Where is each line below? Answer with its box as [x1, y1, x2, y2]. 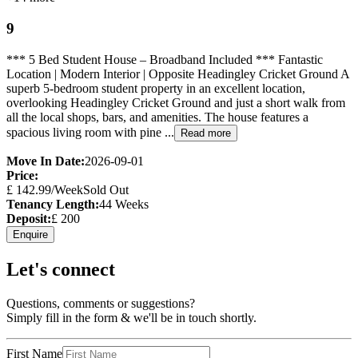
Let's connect [6, 258, 115, 280]
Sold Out [83, 182, 129, 197]
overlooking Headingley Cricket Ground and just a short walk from [6, 95, 345, 109]
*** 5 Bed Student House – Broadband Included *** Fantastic [6, 52, 323, 66]
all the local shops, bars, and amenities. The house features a [6, 109, 308, 124]
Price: [6, 168, 38, 182]
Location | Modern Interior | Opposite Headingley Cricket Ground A [6, 66, 349, 81]
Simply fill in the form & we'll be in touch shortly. [6, 310, 257, 324]
